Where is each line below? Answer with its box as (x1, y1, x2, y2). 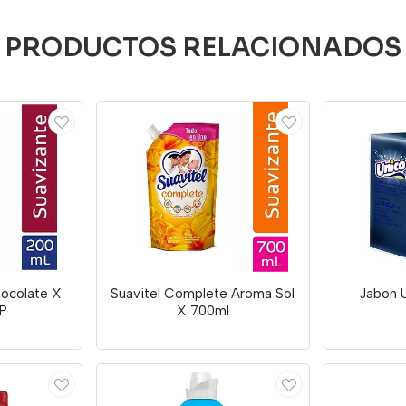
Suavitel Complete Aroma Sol (111, 285, 295, 302)
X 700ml (176, 302, 229, 319)
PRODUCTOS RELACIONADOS (5, 32, 401, 63)
